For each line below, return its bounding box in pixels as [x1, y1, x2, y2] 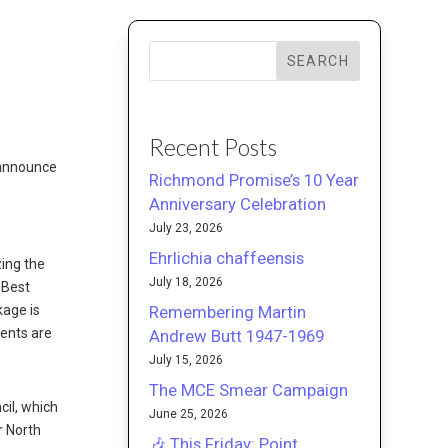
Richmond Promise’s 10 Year [149, 169, 360, 190]
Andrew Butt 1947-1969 [149, 325, 325, 346]
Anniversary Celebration [149, 193, 327, 214]
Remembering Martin [149, 301, 307, 322]
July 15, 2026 [149, 352, 224, 367]
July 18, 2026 [149, 274, 224, 289]
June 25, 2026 [149, 406, 229, 421]
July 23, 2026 [149, 220, 224, 235]
